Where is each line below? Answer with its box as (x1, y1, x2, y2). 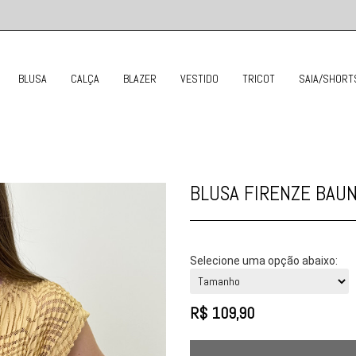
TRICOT (242, 72, 275, 86)
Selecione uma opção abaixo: (190, 254, 338, 267)
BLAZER (122, 72, 157, 86)
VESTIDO (180, 72, 219, 86)
